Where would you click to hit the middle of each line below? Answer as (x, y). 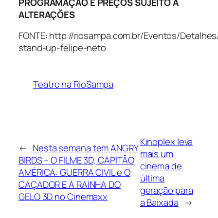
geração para (166, 191)
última (152, 178)
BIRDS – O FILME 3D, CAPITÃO (77, 160)
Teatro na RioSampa (73, 84)
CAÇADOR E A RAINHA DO (70, 184)
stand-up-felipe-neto (62, 48)
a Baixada (159, 203)
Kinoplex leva (166, 142)
